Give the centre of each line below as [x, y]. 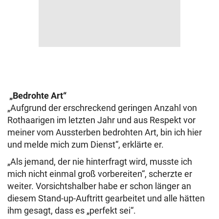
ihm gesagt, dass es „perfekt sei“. [73, 210]
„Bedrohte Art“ [37, 96]
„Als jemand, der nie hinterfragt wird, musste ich [100, 162]
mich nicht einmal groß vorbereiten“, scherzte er [100, 174]
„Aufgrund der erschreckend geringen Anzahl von [102, 108]
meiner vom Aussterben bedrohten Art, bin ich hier [105, 132]
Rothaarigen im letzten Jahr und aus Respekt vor [101, 120]
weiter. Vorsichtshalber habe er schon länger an [99, 186]
